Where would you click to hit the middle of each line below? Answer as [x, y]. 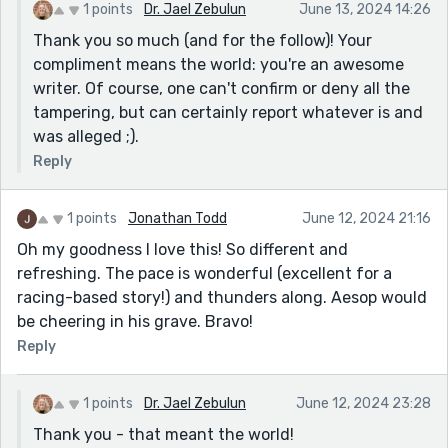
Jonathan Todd [177, 218]
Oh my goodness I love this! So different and [182, 249]
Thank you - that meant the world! [163, 434]
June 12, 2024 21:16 [366, 218]
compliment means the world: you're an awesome [218, 64]
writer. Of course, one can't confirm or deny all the [221, 88]
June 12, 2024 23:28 [363, 403]
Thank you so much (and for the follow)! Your [202, 40]
